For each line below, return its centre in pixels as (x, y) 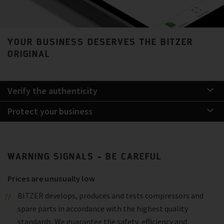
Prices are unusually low (51, 179)
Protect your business (50, 111)
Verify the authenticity (52, 91)
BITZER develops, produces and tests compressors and (110, 196)
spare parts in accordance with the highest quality (103, 209)
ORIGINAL (29, 54)
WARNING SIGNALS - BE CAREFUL (85, 156)
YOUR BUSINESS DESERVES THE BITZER (100, 42)
